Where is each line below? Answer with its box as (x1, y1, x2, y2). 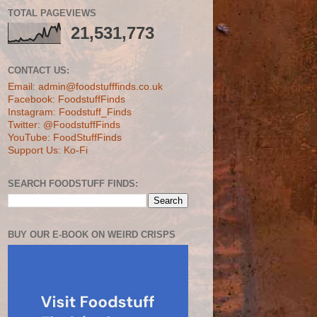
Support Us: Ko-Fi (8, 144, 88, 156)
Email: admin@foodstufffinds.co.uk (8, 81, 163, 92)
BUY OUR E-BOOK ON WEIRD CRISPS (8, 229, 175, 240)
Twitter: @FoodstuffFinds (8, 119, 120, 130)
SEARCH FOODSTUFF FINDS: (8, 178, 138, 189)
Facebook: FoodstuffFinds (8, 93, 125, 105)
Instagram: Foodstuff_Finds (8, 106, 132, 117)
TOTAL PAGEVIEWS (8, 7, 96, 18)
